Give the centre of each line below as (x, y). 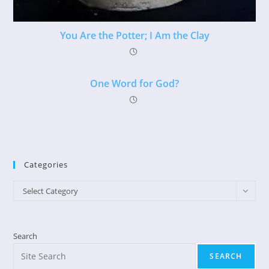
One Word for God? (134, 83)
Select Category (51, 191)
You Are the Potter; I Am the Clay (134, 35)
